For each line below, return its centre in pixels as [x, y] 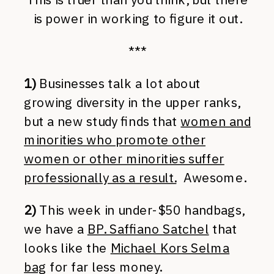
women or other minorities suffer [124, 158]
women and [216, 121]
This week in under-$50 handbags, [140, 210]
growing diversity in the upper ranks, [132, 102]
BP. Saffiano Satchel [148, 229]
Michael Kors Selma [170, 248]
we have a [56, 229]
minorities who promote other [115, 140]
